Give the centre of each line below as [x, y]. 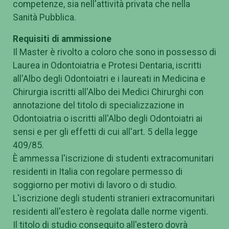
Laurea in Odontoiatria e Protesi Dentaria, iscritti [107, 65]
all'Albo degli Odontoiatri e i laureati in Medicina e [109, 78]
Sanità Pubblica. [44, 17]
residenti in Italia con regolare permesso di [98, 171]
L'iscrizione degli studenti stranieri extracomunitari [114, 198]
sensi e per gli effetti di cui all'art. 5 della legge [105, 132]
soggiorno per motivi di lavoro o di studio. [95, 185]
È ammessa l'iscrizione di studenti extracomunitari [113, 158]
